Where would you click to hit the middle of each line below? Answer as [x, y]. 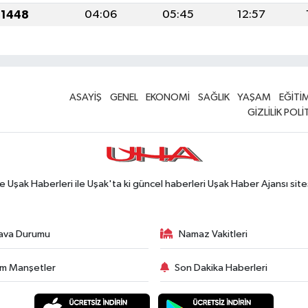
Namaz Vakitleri [213, 234]
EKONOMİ [168, 97]
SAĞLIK [213, 97]
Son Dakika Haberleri [221, 267]
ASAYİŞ [86, 97]
